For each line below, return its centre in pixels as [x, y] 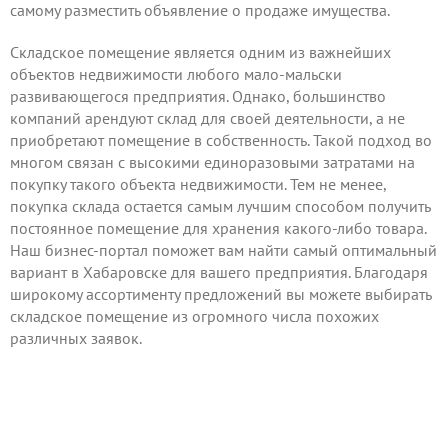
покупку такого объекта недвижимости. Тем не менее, [198, 184]
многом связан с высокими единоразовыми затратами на [212, 162]
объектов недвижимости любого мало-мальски [176, 74]
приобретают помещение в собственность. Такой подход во [221, 140]
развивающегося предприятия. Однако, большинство [198, 96]
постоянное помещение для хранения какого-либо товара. [218, 228]
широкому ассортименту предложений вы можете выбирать [220, 294]
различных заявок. [76, 338]
